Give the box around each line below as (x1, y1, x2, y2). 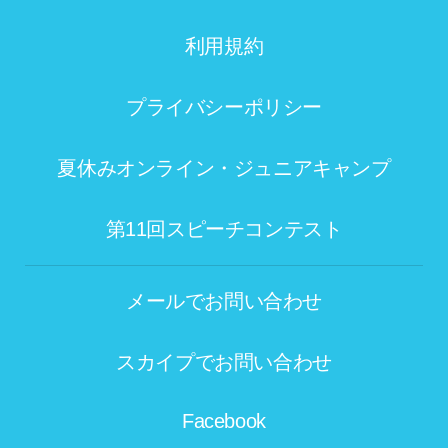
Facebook (182, 409, 266, 432)
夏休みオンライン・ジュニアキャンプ (57, 156, 391, 179)
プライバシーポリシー (126, 95, 322, 118)
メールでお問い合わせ (126, 289, 322, 312)
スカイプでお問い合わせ (116, 350, 332, 373)
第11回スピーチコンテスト (105, 217, 343, 240)
